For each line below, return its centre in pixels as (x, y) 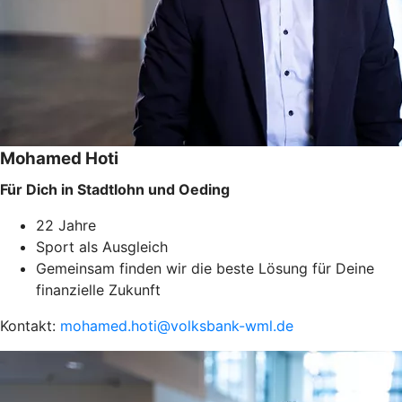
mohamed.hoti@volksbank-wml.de (177, 325)
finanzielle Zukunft (98, 289)
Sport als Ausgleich (102, 246)
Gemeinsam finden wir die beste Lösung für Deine (205, 268)
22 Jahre (66, 225)
